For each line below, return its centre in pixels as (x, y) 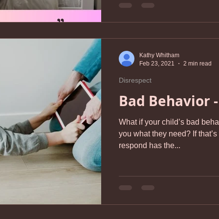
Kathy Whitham (159, 55)
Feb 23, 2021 (157, 63)
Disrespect (135, 80)
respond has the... (150, 145)
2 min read (197, 63)
